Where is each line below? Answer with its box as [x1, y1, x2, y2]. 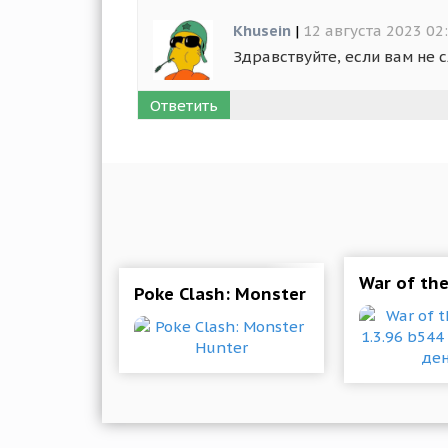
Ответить [150, 96, 218, 115]
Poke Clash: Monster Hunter [134, 282, 370, 305]
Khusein [233, 21, 291, 40]
